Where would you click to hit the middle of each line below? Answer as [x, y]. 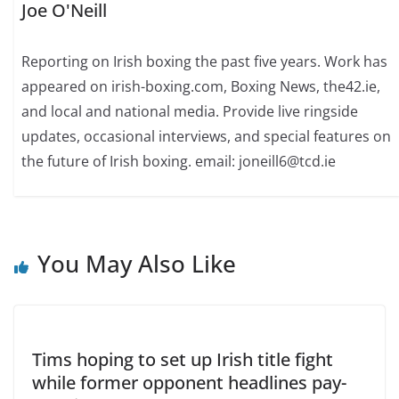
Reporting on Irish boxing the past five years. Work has [205, 62]
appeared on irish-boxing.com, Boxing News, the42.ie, [201, 87]
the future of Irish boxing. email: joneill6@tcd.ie [179, 162]
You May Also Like [137, 263]
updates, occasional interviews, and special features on [207, 137]
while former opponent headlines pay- [189, 382]
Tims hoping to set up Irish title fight [183, 359]
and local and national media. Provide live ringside [190, 112]
